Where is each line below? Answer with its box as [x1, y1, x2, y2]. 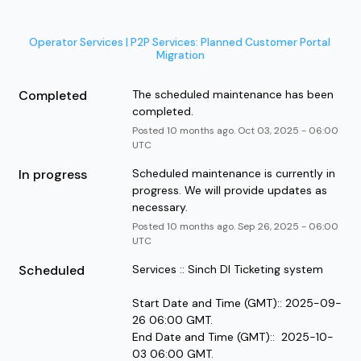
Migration [156, 48, 205, 62]
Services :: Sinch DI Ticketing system [131, 261, 323, 276]
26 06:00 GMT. [131, 312, 213, 327]
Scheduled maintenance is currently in [131, 165, 335, 180]
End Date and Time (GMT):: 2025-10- [131, 329, 334, 344]
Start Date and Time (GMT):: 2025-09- [131, 295, 342, 310]
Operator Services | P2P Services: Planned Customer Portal [28, 35, 330, 49]
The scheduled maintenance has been [131, 86, 334, 102]
